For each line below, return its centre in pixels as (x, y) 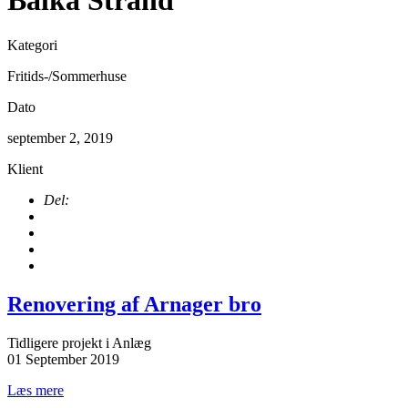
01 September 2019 (63, 359)
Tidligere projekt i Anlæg (79, 342)
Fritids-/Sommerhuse (67, 76)
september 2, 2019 (60, 138)
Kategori (32, 45)
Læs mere (36, 390)
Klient (25, 168)
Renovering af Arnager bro (134, 304)
